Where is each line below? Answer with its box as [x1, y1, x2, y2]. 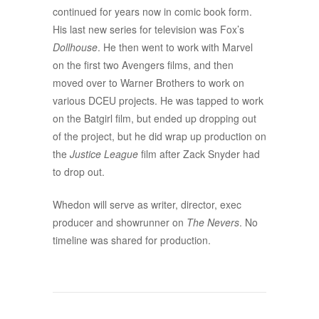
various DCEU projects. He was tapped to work [53, 93, 263, 108]
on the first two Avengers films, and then [53, 58, 234, 72]
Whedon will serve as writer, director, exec [53, 197, 241, 211]
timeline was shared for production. [53, 233, 211, 247]
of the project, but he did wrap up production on [53, 129, 266, 143]
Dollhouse [53, 40, 98, 54]
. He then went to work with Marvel [98, 40, 253, 54]
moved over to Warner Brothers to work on [53, 75, 244, 90]
